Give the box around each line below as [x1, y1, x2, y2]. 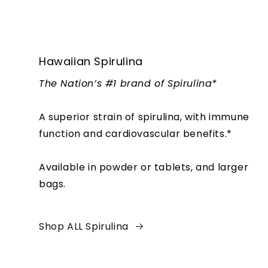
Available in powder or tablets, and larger [39, 160, 249, 174]
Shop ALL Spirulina [39, 220, 129, 233]
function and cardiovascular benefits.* [39, 127, 232, 141]
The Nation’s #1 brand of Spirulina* [39, 77, 217, 90]
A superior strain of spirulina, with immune [39, 110, 249, 124]
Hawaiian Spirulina [39, 54, 143, 69]
